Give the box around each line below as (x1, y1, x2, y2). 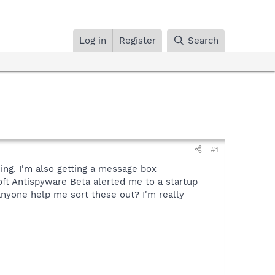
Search (188, 34, 219, 46)
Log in (79, 34, 107, 46)
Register (119, 34, 157, 46)
